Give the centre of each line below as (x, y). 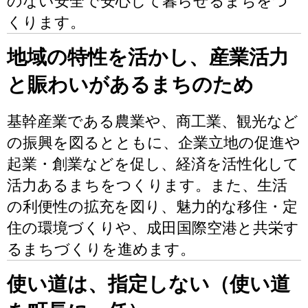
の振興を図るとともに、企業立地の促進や (154, 143)
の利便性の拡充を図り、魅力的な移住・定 (152, 207)
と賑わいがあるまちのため (130, 85)
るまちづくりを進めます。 (101, 249)
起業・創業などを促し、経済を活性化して (153, 164)
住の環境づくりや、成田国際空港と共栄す (153, 228)
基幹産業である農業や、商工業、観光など (153, 121)
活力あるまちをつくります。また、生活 (147, 185)
